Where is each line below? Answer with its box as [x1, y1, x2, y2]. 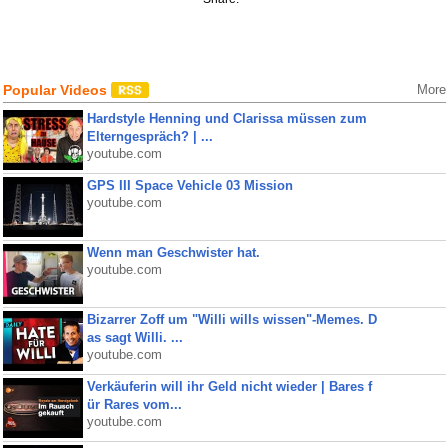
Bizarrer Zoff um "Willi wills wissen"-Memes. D [86, 312, 377, 327]
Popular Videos [2, 82, 111, 98]
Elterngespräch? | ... [86, 129, 213, 144]
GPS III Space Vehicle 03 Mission [86, 178, 293, 193]
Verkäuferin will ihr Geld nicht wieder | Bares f [86, 379, 372, 394]
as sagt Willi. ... [86, 330, 183, 345]
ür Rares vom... [86, 397, 182, 412]
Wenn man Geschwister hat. [86, 245, 260, 260]
